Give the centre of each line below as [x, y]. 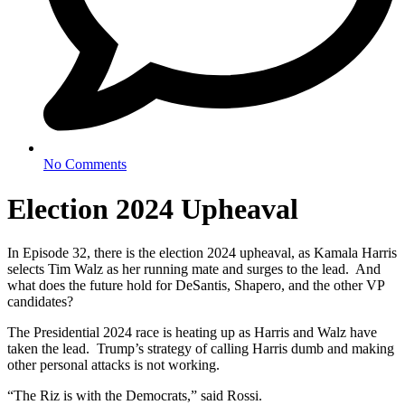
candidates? [40, 302]
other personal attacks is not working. [113, 365]
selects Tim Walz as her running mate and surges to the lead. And [194, 269]
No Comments [85, 165]
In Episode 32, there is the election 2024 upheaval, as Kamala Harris [202, 253]
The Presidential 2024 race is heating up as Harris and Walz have [192, 333]
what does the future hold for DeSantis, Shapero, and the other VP [196, 286]
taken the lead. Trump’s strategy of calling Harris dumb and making [201, 349]
